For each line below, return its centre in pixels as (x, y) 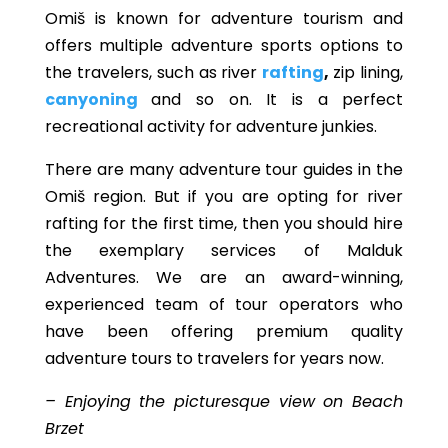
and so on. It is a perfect (277, 99)
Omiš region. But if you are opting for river (224, 196)
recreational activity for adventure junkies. (212, 126)
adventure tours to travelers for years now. (214, 358)
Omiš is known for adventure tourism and (224, 18)
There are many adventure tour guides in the (224, 169)
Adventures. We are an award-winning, (224, 277)
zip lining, (368, 72)
